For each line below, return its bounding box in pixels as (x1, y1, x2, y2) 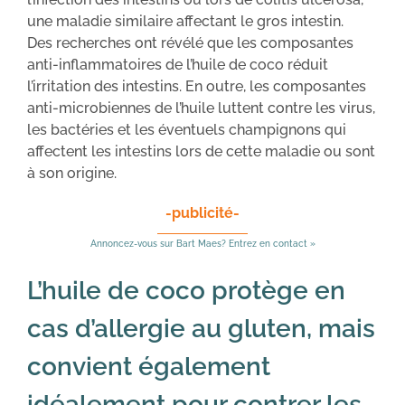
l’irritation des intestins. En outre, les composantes (27, 77, 366, 95)
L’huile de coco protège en (27, 275, 345, 306)
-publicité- (165, 203, 240, 221)
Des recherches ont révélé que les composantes (27, 33, 353, 52)
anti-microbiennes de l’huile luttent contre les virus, (27, 99, 375, 117)
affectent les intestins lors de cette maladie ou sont (27, 142, 375, 160)
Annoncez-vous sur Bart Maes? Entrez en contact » (89, 238, 316, 249)
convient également (27, 351, 270, 381)
